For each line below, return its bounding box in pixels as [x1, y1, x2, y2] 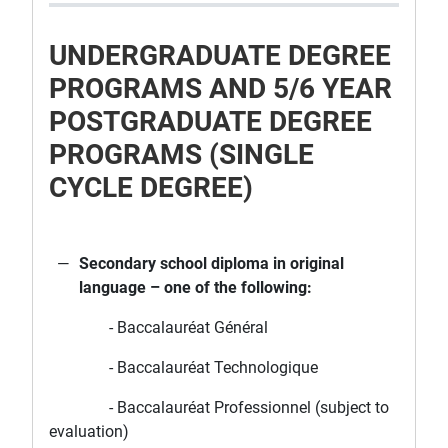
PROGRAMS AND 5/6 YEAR [49, 72, 392, 106]
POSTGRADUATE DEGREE [49, 105, 372, 139]
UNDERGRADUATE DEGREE [49, 39, 391, 73]
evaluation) [49, 422, 129, 442]
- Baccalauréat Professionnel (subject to [49, 398, 389, 418]
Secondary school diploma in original [79, 254, 344, 274]
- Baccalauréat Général [49, 318, 268, 338]
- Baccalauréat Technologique [49, 358, 318, 378]
